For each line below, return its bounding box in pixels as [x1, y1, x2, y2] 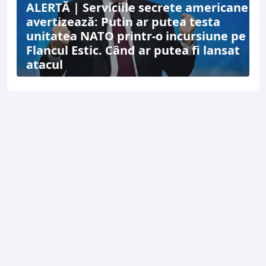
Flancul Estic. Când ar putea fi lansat [26, 42, 240, 58]
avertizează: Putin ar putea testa [26, 13, 220, 30]
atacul [26, 56, 63, 72]
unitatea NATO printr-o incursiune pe [26, 27, 246, 44]
